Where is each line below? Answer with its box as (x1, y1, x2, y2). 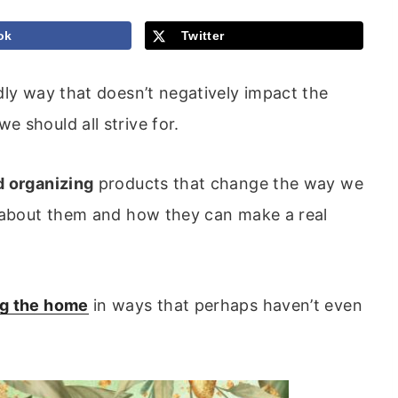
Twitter (180, 28, 225, 43)
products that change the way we (93, 174, 363, 194)
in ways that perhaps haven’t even (88, 296, 362, 315)
